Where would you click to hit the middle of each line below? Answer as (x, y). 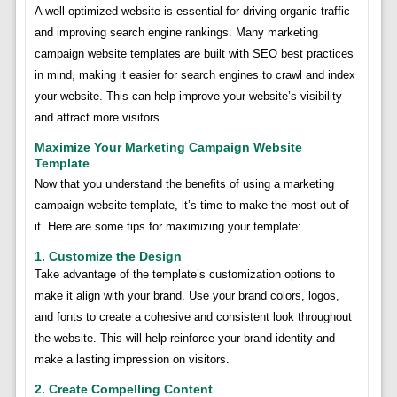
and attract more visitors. (98, 117)
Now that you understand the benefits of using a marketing (184, 183)
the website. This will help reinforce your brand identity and (184, 338)
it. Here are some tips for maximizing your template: (167, 226)
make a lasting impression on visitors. (132, 359)
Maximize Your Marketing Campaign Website (168, 147)
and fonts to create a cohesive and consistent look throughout (193, 316)
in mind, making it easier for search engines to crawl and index (195, 74)
